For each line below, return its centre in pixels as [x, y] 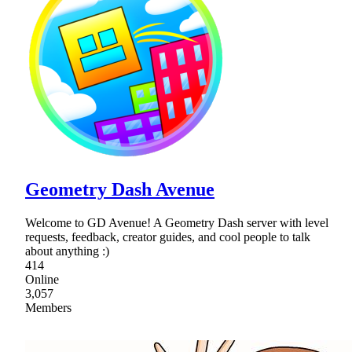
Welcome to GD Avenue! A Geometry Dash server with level [177, 223]
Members [48, 308]
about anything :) [67, 251]
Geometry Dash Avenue [120, 190]
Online [42, 280]
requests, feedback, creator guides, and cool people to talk [168, 237]
